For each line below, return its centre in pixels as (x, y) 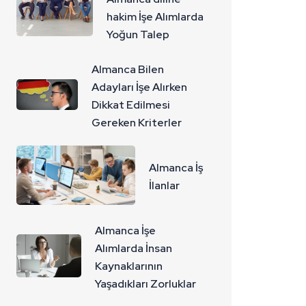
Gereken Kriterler (136, 122)
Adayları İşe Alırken (139, 87)
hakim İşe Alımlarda (155, 16)
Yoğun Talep (138, 34)
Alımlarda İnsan (134, 249)
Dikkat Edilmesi (130, 105)
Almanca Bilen (127, 69)
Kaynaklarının (129, 266)
